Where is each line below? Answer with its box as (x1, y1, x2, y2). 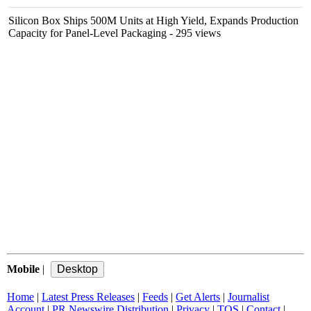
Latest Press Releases (42, 291, 135, 303)
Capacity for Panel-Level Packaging (8, 27, 167, 39)
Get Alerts (176, 291, 220, 303)
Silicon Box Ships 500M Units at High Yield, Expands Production (8, 15, 299, 26)
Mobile (7, 263, 40, 275)
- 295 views (167, 27, 221, 39)
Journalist (228, 291, 269, 303)
